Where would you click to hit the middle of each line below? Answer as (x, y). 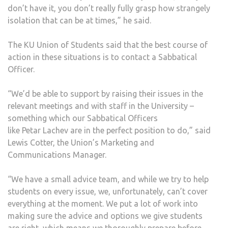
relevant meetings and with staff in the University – (101, 106)
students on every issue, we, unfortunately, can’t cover (108, 192)
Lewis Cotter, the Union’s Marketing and (81, 143)
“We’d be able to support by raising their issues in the (105, 94)
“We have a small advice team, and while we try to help (108, 179)
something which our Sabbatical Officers (83, 118)
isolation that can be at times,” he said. (79, 21)
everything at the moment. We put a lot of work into (103, 204)
